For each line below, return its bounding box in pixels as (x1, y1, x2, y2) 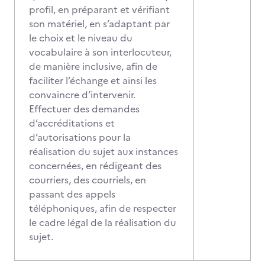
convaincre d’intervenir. (29, 88, 135, 102)
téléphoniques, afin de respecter (29, 201, 176, 215)
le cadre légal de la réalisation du (29, 215, 176, 230)
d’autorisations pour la (29, 130, 131, 144)
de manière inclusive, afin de (29, 59, 157, 73)
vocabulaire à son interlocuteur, (29, 45, 172, 59)
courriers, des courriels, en (29, 173, 146, 187)
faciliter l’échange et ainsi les (29, 73, 157, 88)
